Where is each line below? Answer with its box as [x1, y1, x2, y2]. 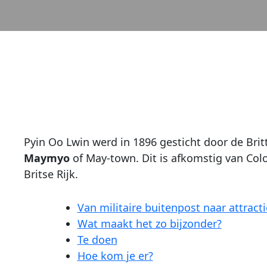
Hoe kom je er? [77, 248, 153, 263]
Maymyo [23, 151, 70, 165]
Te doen [77, 232, 117, 247]
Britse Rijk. [23, 167, 78, 181]
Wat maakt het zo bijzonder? [77, 216, 222, 231]
